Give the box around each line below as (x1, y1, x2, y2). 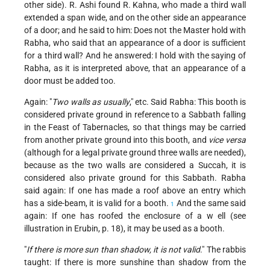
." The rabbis (200, 245, 246, 255)
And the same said (174, 198, 246, 209)
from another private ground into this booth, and (24, 135, 209, 145)
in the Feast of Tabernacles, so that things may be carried (24, 122, 246, 133)
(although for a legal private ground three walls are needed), (24, 148, 246, 158)
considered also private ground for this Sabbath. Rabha (24, 173, 246, 183)
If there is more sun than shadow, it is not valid (27, 245, 201, 255)
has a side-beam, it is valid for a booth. (24, 198, 171, 209)
